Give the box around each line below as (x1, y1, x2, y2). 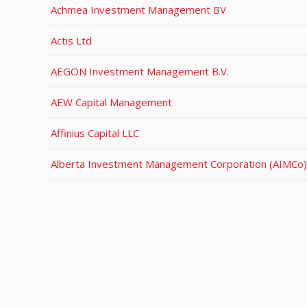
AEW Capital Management (51, 95, 172, 109)
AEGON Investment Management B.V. (51, 64, 229, 78)
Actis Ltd (51, 34, 92, 47)
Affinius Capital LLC (51, 126, 139, 140)
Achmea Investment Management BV (51, 3, 226, 16)
